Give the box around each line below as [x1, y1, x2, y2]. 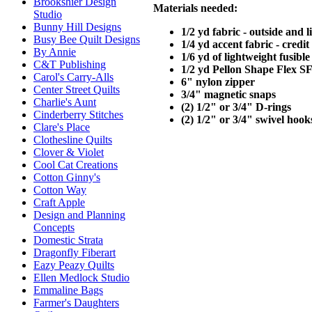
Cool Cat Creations [33, 159, 118, 171]
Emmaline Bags [33, 284, 103, 297]
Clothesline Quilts [33, 134, 112, 146]
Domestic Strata [33, 234, 103, 247]
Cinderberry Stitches [33, 109, 123, 121]
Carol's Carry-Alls [33, 71, 114, 84]
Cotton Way [33, 184, 86, 196]
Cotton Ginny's [33, 171, 100, 184]
